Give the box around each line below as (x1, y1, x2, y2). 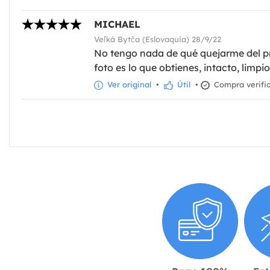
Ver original (105, 79, 151, 89)
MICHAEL (94, 17, 140, 30)
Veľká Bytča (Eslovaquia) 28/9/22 (94, 34, 221, 44)
